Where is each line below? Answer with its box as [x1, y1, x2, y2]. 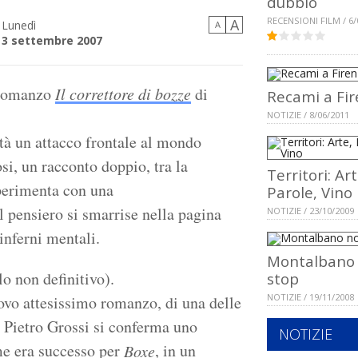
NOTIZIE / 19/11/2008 [267, 291, 354, 304]
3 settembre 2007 [2, 33, 102, 49]
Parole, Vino [267, 182, 352, 203]
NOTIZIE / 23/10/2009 [267, 205, 354, 217]
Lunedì [2, 18, 36, 34]
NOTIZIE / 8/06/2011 [267, 109, 349, 121]
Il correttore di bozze [55, 83, 191, 105]
